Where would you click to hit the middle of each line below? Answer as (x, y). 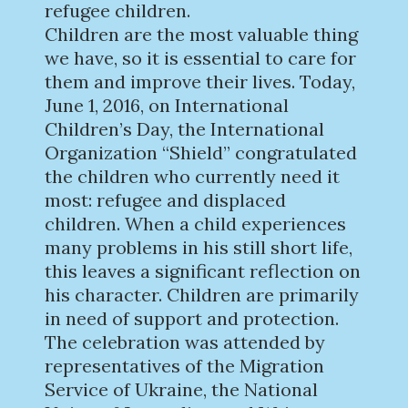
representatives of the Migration (184, 366)
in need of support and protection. (192, 318)
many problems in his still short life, (199, 247)
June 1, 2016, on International (167, 105)
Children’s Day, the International (184, 129)
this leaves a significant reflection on (203, 271)
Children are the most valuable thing (201, 34)
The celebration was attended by (185, 342)
